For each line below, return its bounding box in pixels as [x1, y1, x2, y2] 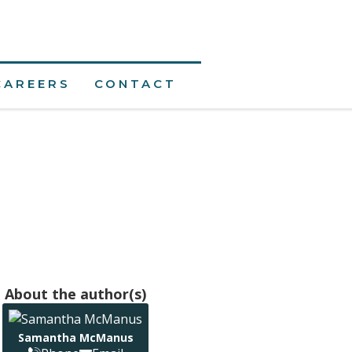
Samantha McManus [17, 330, 134, 345]
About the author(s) [5, 284, 146, 303]
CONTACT [93, 76, 177, 91]
